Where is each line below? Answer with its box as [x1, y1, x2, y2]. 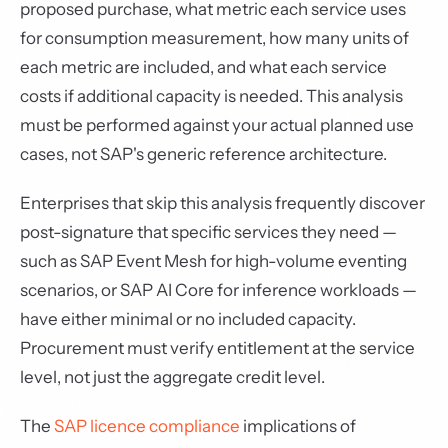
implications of [240, 416, 356, 436]
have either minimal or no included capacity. [20, 309, 356, 329]
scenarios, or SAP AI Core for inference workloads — [20, 280, 417, 300]
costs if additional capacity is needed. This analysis [20, 86, 403, 106]
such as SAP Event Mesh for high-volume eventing [20, 251, 407, 271]
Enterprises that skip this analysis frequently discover [20, 193, 425, 213]
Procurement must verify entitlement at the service [20, 338, 415, 358]
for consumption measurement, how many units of [20, 28, 409, 48]
